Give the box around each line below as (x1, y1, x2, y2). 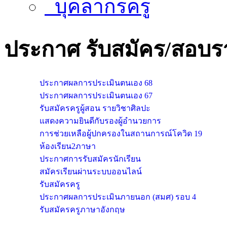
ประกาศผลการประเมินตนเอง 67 (40, 91, 153, 100)
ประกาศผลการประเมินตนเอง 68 (40, 78, 153, 87)
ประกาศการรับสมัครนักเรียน (40, 154, 141, 163)
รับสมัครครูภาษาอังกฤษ (40, 205, 125, 214)
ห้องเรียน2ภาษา (40, 141, 96, 150)
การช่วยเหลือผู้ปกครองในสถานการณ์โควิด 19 (40, 129, 202, 138)
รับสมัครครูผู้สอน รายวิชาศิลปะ (40, 103, 150, 112)
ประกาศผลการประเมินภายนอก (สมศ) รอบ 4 (40, 192, 196, 201)
